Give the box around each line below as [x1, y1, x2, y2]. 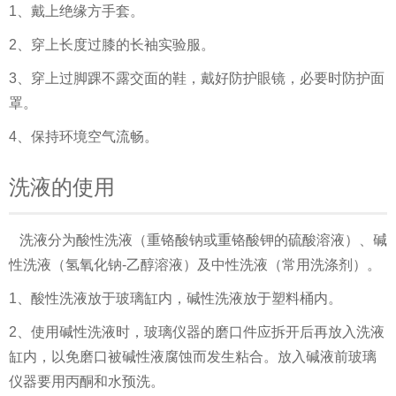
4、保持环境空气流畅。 [9, 129, 158, 144]
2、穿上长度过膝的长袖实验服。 [9, 37, 215, 52]
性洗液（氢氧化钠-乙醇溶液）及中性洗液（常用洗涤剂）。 [9, 257, 381, 272]
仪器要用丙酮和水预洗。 [9, 374, 164, 389]
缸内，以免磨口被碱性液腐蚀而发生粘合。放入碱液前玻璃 [9, 349, 377, 364]
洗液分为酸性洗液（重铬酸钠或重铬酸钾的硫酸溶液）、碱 [9, 232, 387, 247]
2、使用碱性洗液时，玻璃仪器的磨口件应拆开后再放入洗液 [9, 324, 385, 339]
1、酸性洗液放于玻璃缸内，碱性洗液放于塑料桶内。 [9, 291, 342, 306]
